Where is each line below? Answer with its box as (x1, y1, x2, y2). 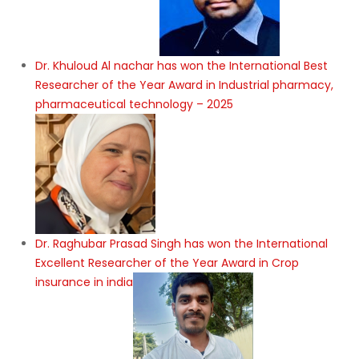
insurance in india (35, 273, 133, 290)
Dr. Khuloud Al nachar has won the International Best (35, 57, 328, 74)
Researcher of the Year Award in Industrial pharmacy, (35, 76, 333, 93)
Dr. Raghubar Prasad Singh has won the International (35, 235, 328, 252)
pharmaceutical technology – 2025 (35, 95, 233, 112)
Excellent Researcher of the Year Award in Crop (35, 254, 299, 271)
